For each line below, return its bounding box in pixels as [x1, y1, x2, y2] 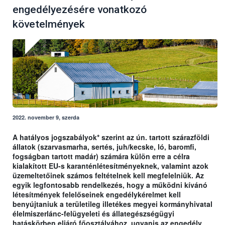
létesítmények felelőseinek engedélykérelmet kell [13, 189, 181, 200]
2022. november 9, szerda [13, 114, 79, 122]
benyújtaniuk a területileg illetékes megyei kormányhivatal [13, 199, 212, 209]
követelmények [13, 18, 85, 31]
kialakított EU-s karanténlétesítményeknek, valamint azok [13, 161, 208, 171]
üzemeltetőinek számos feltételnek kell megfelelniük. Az [13, 170, 204, 181]
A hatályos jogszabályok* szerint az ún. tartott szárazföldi [13, 132, 209, 143]
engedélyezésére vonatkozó [13, 4, 147, 16]
